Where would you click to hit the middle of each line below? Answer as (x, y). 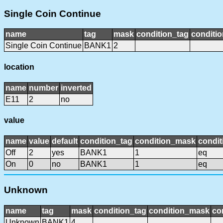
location (19, 67)
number (44, 88)
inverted (76, 88)
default (65, 141)
